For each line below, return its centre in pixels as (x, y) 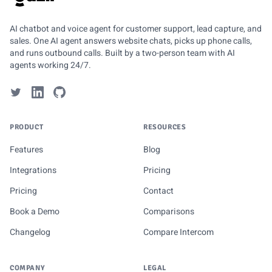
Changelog (30, 232)
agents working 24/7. (50, 65)
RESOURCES (165, 127)
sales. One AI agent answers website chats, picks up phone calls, (131, 41)
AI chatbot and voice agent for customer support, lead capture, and (136, 29)
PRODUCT (27, 127)
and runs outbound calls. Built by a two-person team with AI (122, 53)
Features (26, 150)
